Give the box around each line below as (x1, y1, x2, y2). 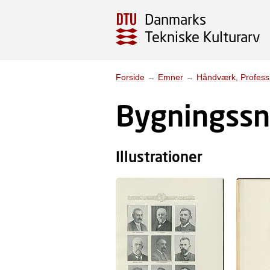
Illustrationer (116, 148, 202, 165)
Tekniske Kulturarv (145, 27, 260, 45)
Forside (116, 72, 145, 82)
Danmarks (145, 10, 206, 28)
